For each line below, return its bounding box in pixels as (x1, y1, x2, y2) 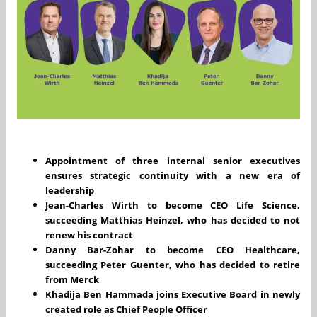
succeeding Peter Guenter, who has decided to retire (45, 258, 300, 272)
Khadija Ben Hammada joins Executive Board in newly (45, 288, 300, 301)
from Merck (45, 273, 99, 287)
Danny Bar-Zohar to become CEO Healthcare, (45, 243, 300, 257)
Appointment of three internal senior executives (45, 154, 300, 168)
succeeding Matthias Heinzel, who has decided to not (45, 214, 300, 227)
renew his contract (45, 229, 133, 242)
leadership (45, 184, 94, 197)
